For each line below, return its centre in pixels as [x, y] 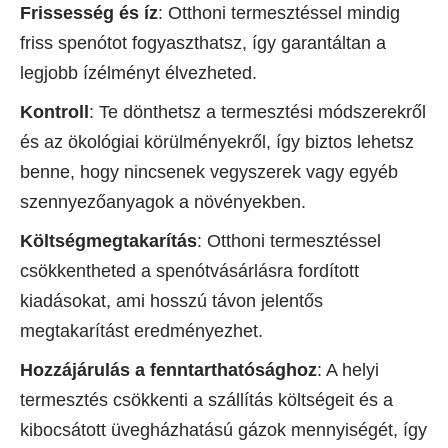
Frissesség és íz [89, 13]
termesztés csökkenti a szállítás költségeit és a [206, 400]
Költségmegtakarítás [108, 241]
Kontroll [54, 112]
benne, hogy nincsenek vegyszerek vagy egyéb [209, 172]
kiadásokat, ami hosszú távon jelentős [171, 301]
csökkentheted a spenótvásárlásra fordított [189, 271]
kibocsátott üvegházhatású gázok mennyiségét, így [223, 430]
